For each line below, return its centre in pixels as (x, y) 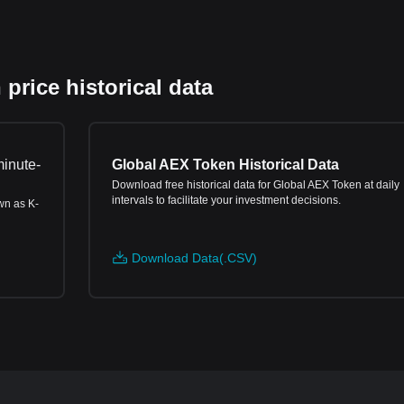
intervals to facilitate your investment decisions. (226, 200)
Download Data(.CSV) (194, 258)
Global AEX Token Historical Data (225, 165)
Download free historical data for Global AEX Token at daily (256, 185)
